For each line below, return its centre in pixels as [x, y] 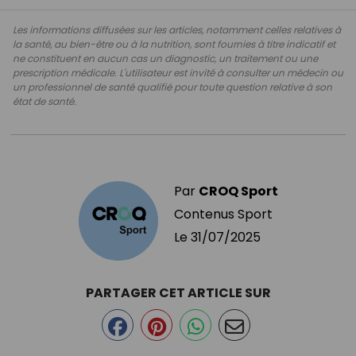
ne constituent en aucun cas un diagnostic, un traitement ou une [165, 58]
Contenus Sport [223, 214]
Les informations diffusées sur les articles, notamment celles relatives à [177, 29]
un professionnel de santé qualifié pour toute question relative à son [172, 87]
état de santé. [44, 101]
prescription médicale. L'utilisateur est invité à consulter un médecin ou [178, 72]
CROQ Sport [238, 191]
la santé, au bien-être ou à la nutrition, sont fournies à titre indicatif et [174, 44]
